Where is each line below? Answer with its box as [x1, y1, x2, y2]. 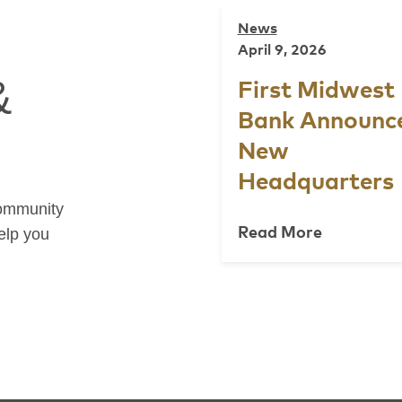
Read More [237, 224, 322, 241]
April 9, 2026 [237, 42, 327, 57]
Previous [137, 296, 201, 314]
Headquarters [237, 170, 394, 194]
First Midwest [237, 78, 395, 102]
